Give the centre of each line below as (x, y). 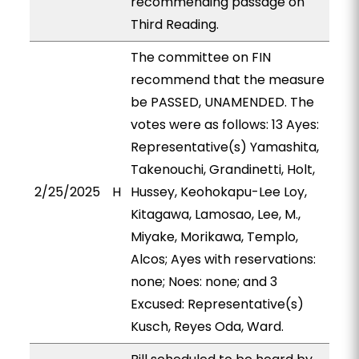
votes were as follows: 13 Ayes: (224, 125)
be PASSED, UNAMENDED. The (222, 102)
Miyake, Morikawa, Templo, (214, 237)
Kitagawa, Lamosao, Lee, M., (215, 214)
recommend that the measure (227, 80)
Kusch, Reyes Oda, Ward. (207, 327)
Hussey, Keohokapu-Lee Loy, (218, 192)
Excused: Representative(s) (217, 304)
